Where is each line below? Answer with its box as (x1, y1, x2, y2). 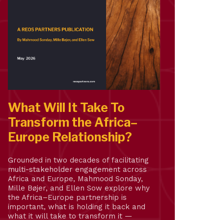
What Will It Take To (8, 100, 125, 115)
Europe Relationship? (8, 129, 132, 144)
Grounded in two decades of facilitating (8, 155, 149, 165)
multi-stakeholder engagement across (8, 165, 147, 174)
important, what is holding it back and (8, 202, 145, 211)
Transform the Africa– (8, 114, 137, 130)
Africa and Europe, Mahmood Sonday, (8, 174, 143, 183)
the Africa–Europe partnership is (8, 192, 127, 202)
